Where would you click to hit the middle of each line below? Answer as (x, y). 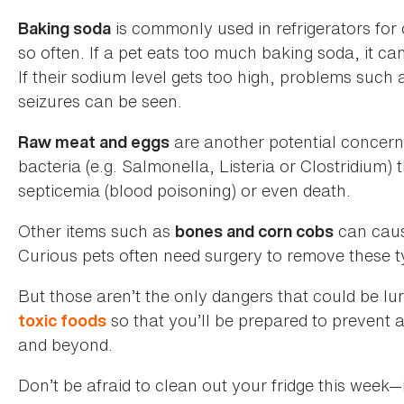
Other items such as (96, 230)
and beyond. (68, 344)
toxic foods (62, 320)
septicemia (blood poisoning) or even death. (184, 190)
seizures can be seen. (102, 101)
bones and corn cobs (254, 231)
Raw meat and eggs (94, 142)
